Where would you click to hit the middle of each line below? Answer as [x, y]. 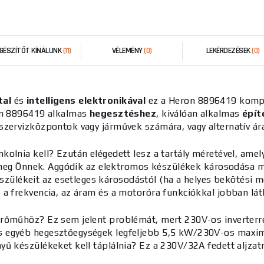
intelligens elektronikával [86, 100]
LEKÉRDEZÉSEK [229, 51]
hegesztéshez [123, 113]
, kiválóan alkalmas [199, 113]
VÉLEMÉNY [128, 51]
